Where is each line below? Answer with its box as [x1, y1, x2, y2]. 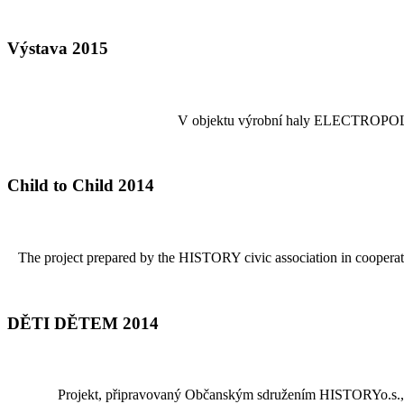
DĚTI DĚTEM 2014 [7, 313, 159, 333]
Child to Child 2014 [7, 176, 154, 196]
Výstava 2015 [7, 39, 108, 59]
